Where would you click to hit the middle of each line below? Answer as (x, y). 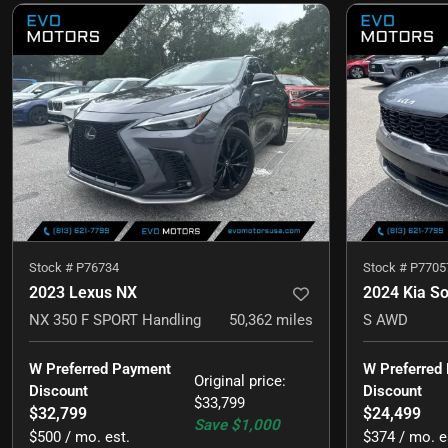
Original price (238, 381)
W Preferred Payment (102, 369)
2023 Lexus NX (83, 293)
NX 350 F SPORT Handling (115, 320)
